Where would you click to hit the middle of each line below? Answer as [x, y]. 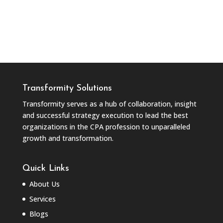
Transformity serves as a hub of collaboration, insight [109, 104]
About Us [44, 184]
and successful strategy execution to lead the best [105, 115]
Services [42, 199]
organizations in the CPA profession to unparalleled [106, 127]
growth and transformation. [68, 138]
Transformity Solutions [67, 88]
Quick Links [46, 169]
